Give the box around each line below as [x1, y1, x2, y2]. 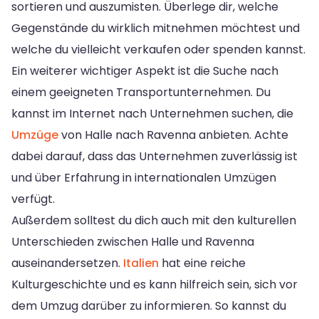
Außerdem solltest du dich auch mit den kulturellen [11, 211, 296, 229]
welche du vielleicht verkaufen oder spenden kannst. [11, 41, 305, 58]
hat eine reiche [159, 254, 246, 271]
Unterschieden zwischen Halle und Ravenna [11, 233, 254, 250]
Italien [123, 254, 159, 271]
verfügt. [11, 190, 55, 207]
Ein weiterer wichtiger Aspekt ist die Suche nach [11, 62, 278, 79]
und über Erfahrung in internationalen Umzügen [11, 169, 276, 186]
